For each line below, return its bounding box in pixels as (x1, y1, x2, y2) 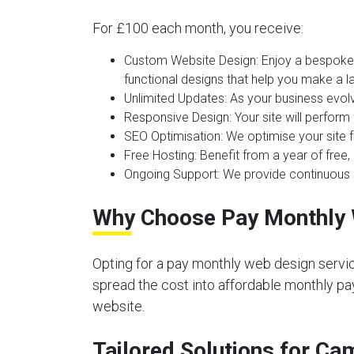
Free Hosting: (124, 148, 197, 163)
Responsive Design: (124, 110, 232, 125)
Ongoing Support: (124, 167, 220, 182)
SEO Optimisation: (124, 129, 223, 144)
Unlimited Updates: (124, 91, 227, 106)
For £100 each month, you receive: (92, 20, 303, 36)
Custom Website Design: (124, 53, 258, 68)
